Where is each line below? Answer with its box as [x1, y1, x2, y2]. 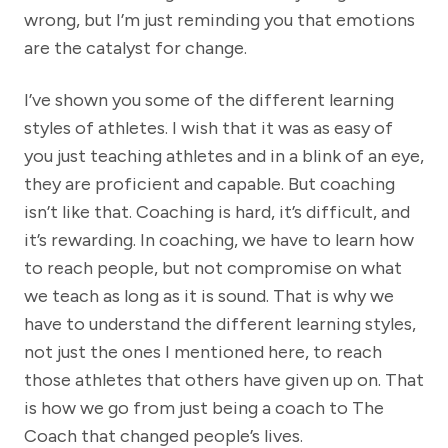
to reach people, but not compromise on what [24, 257, 402, 280]
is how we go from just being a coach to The [24, 397, 384, 420]
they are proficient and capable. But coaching [24, 173, 395, 196]
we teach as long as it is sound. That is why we [24, 285, 394, 308]
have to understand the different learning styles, [24, 313, 416, 336]
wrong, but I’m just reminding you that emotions [24, 9, 415, 32]
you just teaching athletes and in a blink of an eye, [24, 145, 424, 168]
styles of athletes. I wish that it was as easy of [24, 117, 393, 140]
